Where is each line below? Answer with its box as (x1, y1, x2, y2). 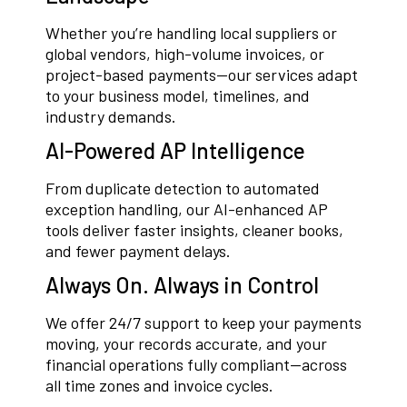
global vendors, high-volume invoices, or (45, 44, 324, 65)
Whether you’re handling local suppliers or (45, 23, 337, 44)
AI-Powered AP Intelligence (45, 137, 305, 164)
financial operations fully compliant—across (45, 354, 347, 375)
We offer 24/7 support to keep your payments (45, 313, 362, 333)
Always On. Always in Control (45, 272, 319, 299)
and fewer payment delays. (45, 241, 231, 262)
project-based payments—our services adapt (45, 65, 358, 85)
